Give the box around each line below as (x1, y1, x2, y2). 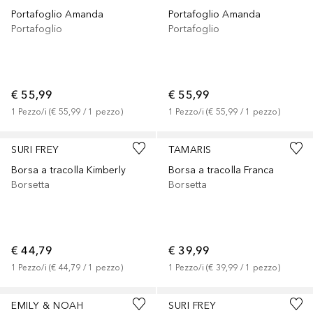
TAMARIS (168, 144, 212, 156)
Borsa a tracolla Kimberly (11, 164, 126, 177)
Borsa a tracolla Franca (168, 164, 275, 177)
